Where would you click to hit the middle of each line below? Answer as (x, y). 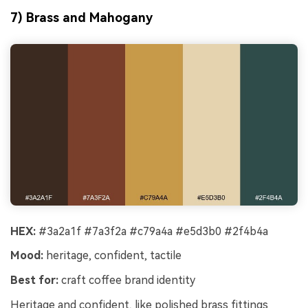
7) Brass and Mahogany (81, 18)
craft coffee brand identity (127, 280)
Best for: (34, 280)
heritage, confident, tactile (112, 256)
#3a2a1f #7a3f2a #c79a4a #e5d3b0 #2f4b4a (152, 231)
